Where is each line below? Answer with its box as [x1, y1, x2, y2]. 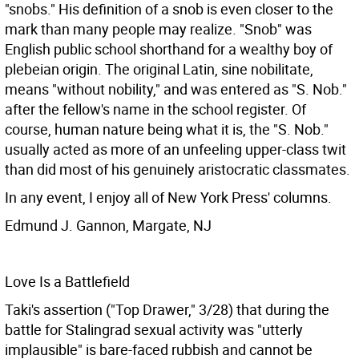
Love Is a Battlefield [5, 272, 130, 291]
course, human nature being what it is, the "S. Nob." [5, 119, 329, 139]
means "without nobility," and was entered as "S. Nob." [5, 79, 347, 99]
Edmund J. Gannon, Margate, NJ [5, 216, 212, 235]
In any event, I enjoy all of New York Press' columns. [5, 188, 332, 207]
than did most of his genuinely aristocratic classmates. [5, 159, 350, 179]
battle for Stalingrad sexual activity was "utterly [5, 320, 303, 339]
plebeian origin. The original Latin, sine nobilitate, [5, 59, 313, 79]
